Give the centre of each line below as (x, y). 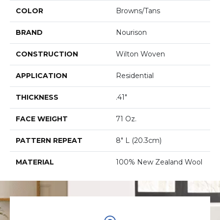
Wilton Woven (140, 54)
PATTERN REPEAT (49, 140)
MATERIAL (35, 162)
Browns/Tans (138, 11)
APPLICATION (41, 75)
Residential (135, 75)
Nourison (131, 32)
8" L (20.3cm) (139, 140)
